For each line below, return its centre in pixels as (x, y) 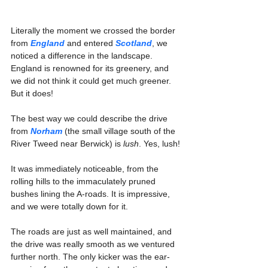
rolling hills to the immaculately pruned (84, 182)
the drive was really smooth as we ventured (94, 244)
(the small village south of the (120, 131)
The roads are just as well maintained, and (92, 232)
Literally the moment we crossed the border (94, 31)
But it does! (32, 94)
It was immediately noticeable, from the (86, 169)
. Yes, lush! (159, 144)
